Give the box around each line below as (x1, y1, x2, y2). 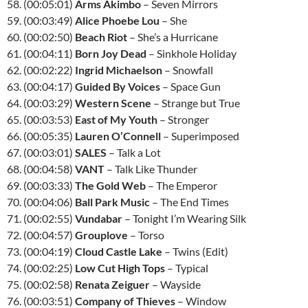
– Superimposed (161, 129, 239, 142)
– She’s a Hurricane (127, 30, 218, 43)
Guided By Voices (75, 80, 160, 93)
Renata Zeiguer (75, 278, 150, 291)
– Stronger (157, 113, 209, 126)
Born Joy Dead (75, 47, 146, 60)
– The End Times (150, 195, 229, 208)
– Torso (128, 228, 164, 241)
